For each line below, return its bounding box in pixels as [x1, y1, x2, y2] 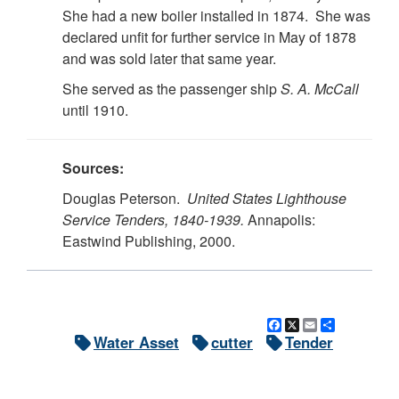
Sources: [62, 158, 124, 178]
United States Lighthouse [187, 188, 346, 208]
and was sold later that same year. [62, 48, 276, 69]
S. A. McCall [281, 78, 359, 99]
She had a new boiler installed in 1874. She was [62, 5, 370, 26]
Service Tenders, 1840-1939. [62, 209, 244, 230]
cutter [211, 331, 253, 353]
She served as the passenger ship [62, 78, 281, 99]
